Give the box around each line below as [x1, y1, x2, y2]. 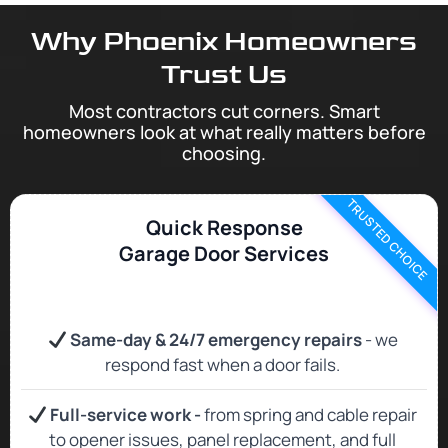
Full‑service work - [47, 403, 205, 427]
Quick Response [145, 214, 303, 242]
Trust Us [161, 58, 287, 92]
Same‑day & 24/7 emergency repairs [66, 328, 362, 352]
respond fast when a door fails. [105, 353, 340, 377]
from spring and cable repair [204, 403, 418, 427]
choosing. [182, 141, 266, 166]
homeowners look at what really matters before [22, 120, 426, 145]
